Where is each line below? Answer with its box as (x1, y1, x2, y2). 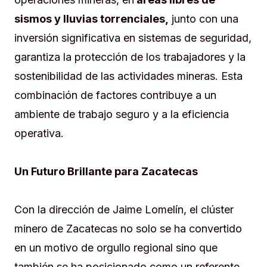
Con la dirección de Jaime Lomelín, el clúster (14, 203, 234, 216)
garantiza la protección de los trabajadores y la (14, 51, 246, 64)
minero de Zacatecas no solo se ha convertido (14, 222, 242, 235)
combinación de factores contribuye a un (14, 89, 216, 102)
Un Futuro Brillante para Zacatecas (14, 165, 198, 178)
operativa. (14, 127, 64, 140)
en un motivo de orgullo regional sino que (14, 241, 218, 254)
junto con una (169, 13, 238, 26)
